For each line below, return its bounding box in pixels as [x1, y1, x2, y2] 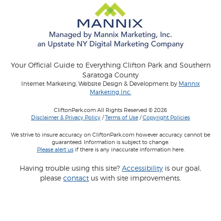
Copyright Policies [143, 114, 190, 121]
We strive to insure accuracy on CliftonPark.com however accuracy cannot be [11, 131, 210, 139]
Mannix [179, 80, 200, 88]
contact [63, 174, 89, 183]
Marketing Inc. [90, 89, 131, 96]
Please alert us [37, 146, 74, 153]
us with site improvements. [89, 174, 181, 183]
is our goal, [163, 164, 201, 173]
